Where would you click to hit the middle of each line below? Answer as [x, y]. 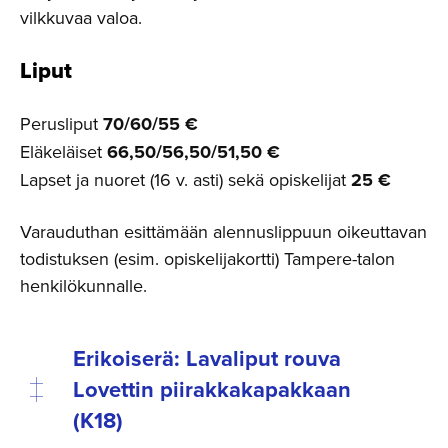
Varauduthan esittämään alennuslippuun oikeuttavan [223, 231]
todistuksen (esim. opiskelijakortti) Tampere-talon [207, 258]
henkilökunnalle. [83, 285]
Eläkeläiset [61, 151]
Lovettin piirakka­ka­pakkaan [211, 388]
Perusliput [61, 123]
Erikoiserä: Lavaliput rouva [206, 357]
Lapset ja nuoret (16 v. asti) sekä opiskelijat [183, 179]
